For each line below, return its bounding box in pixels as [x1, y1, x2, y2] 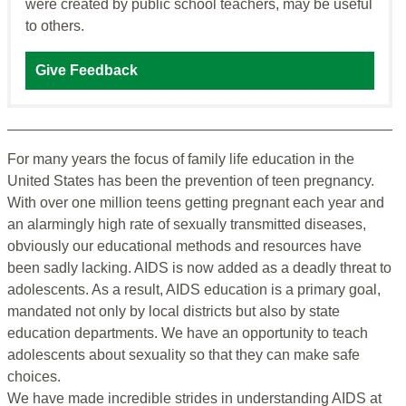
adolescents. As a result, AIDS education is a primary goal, [7, 282, 381, 298]
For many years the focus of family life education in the [7, 151, 354, 168]
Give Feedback [35, 63, 138, 79]
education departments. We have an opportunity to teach [7, 325, 368, 342]
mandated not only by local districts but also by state [7, 304, 340, 320]
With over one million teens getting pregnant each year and [7, 195, 384, 211]
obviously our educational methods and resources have [7, 238, 362, 255]
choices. [7, 369, 61, 385]
